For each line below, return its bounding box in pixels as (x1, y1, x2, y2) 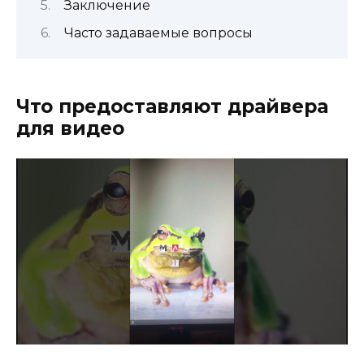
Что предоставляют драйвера (16, 94, 328, 118)
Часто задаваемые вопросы (64, 24, 253, 41)
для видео (16, 116, 124, 140)
